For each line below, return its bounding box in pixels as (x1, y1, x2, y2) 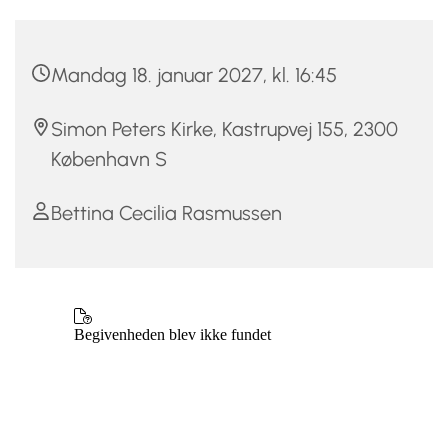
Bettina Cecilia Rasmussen (51, 200, 282, 225)
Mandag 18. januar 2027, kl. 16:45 (51, 62, 337, 87)
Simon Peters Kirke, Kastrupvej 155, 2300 (51, 116, 398, 141)
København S (51, 146, 167, 171)
